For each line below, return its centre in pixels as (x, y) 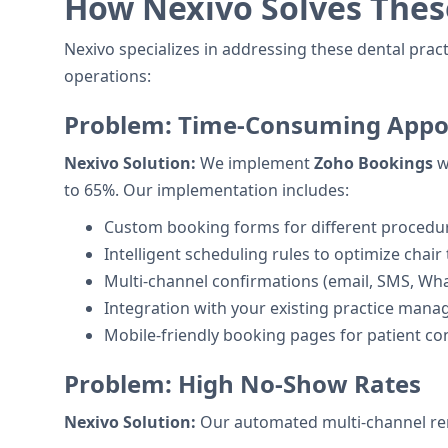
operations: (107, 76)
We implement (255, 163)
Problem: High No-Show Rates (242, 383)
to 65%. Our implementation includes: (206, 190)
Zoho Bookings (373, 163)
